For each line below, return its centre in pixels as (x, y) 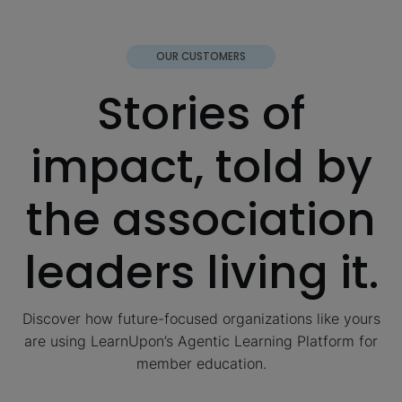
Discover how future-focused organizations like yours (201, 319)
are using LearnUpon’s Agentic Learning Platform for (201, 341)
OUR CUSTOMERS (201, 57)
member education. (201, 364)
